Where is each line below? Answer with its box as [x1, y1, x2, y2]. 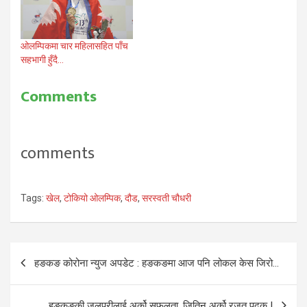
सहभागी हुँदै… [21, 53, 64, 65]
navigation [10, 260, 95, 288]
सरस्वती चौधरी [142, 192, 191, 204]
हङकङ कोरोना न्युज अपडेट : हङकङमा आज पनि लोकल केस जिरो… [34, 256, 279, 269]
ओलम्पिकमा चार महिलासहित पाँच [21, 40, 128, 51]
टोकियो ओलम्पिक [64, 192, 121, 204]
